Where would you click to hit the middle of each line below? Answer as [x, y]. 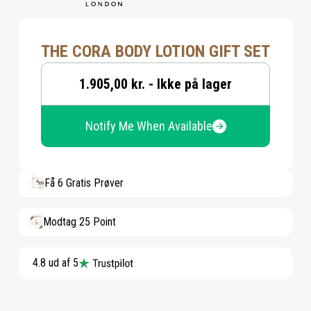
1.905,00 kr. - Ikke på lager [155, 84]
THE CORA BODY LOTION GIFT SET [155, 51]
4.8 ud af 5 [56, 263]
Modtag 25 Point [79, 222]
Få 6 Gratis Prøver [84, 183]
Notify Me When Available [149, 126]
